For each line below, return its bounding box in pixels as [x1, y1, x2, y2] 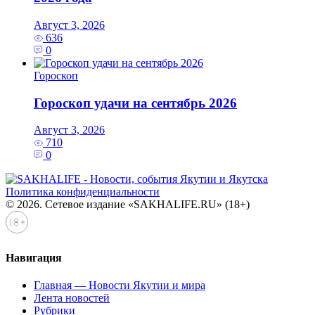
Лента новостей [34, 291, 110, 304]
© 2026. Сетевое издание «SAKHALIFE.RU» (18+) [6, 198, 250, 211]
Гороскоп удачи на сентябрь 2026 [34, 95, 237, 110]
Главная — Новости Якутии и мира [34, 278, 205, 291]
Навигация [6, 251, 62, 264]
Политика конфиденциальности [6, 186, 160, 198]
